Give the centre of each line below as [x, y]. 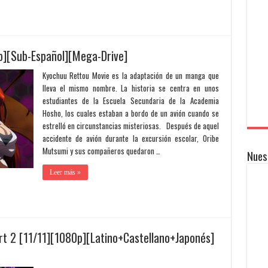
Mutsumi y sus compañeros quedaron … [101, 151]
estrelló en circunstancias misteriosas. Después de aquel [130, 126]
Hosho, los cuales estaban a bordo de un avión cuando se [130, 113]
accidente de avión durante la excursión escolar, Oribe [130, 138]
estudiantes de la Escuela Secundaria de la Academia [130, 100]
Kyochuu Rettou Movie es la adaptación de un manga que [130, 75]
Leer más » [65, 172]
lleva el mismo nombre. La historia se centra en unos [130, 88]
